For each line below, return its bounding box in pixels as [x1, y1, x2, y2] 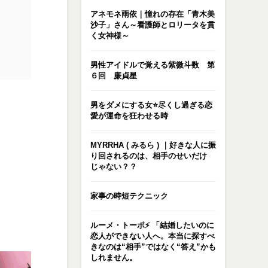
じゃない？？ [90, 162, 137, 171]
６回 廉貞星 [90, 71, 137, 80]
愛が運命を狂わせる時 [90, 111, 168, 120]
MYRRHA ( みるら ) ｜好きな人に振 [90, 141, 216, 150]
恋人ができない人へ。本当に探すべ [90, 232, 215, 240]
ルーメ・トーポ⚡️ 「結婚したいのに [90, 221, 214, 230]
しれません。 [90, 253, 137, 262]
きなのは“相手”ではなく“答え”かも [90, 242, 216, 251]
